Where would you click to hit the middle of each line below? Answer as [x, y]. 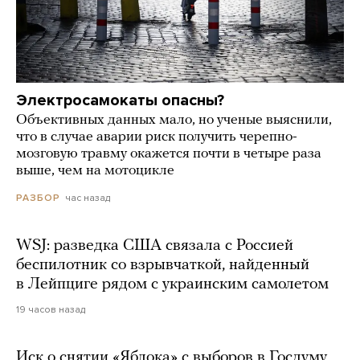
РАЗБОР [38, 198]
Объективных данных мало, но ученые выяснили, [174, 120]
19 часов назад [51, 310]
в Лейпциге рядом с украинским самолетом [172, 285]
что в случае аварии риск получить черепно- [157, 137]
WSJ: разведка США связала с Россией [155, 246]
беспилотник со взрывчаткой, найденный [163, 266]
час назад [88, 197]
